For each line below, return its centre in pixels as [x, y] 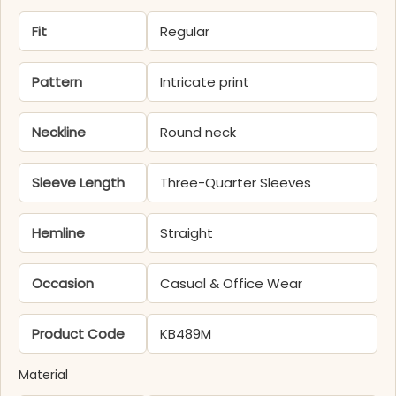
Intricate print [205, 82]
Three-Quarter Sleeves [236, 183]
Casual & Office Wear [232, 284]
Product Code [78, 334]
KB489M [186, 334]
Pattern [57, 82]
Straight [187, 233]
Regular [185, 32]
